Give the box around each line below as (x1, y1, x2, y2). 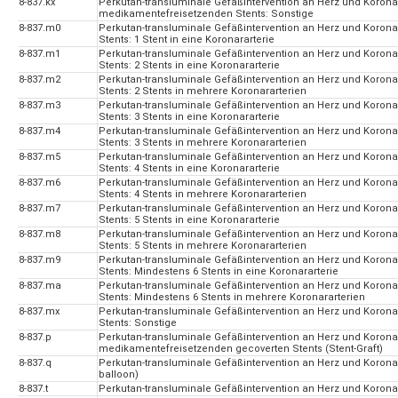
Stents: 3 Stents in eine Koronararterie (99, 111, 280, 123)
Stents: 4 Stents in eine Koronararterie (99, 163, 280, 175)
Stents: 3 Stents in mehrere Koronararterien (99, 137, 306, 149)
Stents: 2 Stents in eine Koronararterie (99, 60, 280, 72)
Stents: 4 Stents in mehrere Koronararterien (99, 188, 306, 201)
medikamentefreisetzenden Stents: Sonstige (99, 8, 314, 20)
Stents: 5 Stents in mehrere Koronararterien (99, 240, 306, 252)
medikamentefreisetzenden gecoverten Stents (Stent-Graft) (99, 343, 383, 355)
